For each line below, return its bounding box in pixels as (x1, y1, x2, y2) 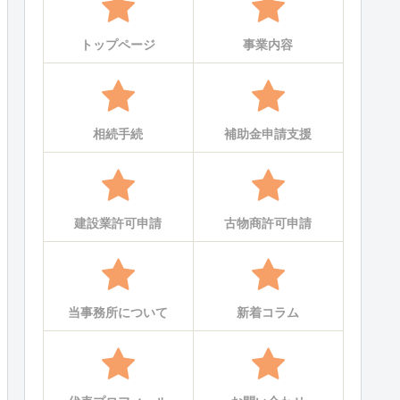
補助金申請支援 (224, 127, 312, 142)
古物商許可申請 (224, 216, 312, 231)
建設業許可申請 (74, 216, 162, 231)
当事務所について (68, 305, 168, 321)
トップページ (80, 37, 155, 53)
